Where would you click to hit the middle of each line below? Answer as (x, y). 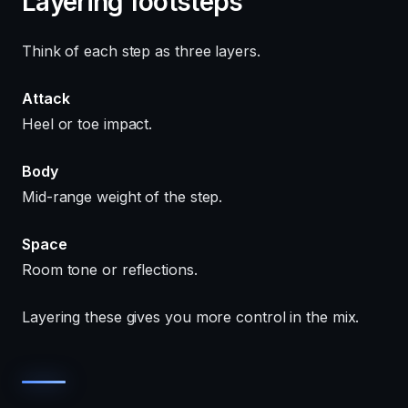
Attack (46, 98)
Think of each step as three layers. (141, 51)
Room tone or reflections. (110, 269)
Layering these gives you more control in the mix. (191, 316)
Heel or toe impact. (87, 123)
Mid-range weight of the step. (122, 196)
